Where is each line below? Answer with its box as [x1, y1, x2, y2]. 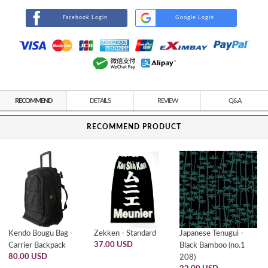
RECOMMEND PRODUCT [87, 123, 181, 130]
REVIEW [157, 98, 178, 104]
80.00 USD [8, 253, 47, 261]
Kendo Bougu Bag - [8, 230, 73, 238]
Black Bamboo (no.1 [179, 242, 246, 250]
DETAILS [90, 98, 111, 104]
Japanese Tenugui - [179, 230, 244, 238]
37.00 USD [94, 241, 133, 249]
